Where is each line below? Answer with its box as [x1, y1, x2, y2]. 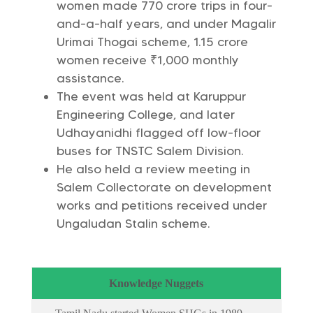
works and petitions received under [56, 198, 267, 213]
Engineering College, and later [56, 107, 235, 122]
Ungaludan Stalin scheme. [56, 216, 210, 231]
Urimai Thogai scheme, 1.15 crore [56, 34, 248, 50]
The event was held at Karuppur [56, 89, 246, 104]
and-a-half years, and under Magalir [56, 16, 276, 31]
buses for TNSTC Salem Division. [56, 143, 244, 159]
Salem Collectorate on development [56, 180, 272, 195]
